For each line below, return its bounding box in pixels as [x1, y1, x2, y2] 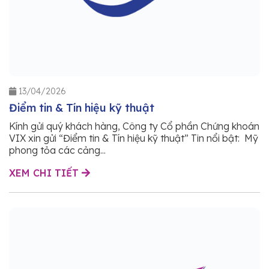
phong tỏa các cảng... [9, 144, 106, 156]
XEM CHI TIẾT [9, 166, 82, 179]
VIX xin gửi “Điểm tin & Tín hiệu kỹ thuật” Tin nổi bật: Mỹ [9, 131, 258, 144]
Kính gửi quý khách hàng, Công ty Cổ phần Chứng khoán [9, 119, 259, 132]
